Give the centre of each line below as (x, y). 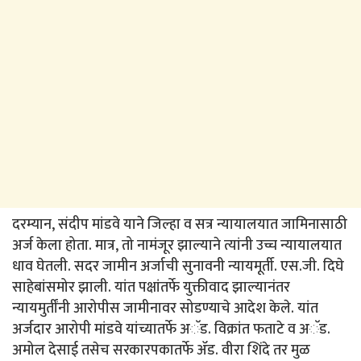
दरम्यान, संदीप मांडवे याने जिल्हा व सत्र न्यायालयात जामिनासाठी (180, 225)
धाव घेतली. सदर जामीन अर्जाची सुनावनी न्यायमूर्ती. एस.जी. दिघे (178, 267)
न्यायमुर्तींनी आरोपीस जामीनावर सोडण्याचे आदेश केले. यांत (165, 309)
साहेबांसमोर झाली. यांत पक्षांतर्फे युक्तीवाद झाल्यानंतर (151, 288)
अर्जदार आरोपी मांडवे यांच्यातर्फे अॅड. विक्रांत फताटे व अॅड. (171, 330)
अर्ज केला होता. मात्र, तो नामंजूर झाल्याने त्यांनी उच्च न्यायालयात (177, 246)
